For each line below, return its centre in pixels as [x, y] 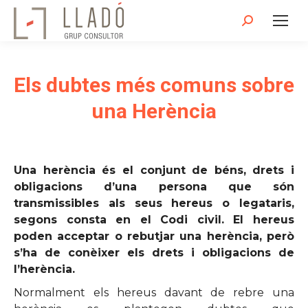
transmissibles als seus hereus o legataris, [154, 203]
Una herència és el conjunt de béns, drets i [154, 170]
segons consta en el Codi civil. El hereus [154, 220]
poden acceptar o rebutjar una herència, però [154, 236]
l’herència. [46, 269]
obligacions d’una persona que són [154, 187]
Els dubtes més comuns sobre [154, 85]
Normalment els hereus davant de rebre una [154, 293]
